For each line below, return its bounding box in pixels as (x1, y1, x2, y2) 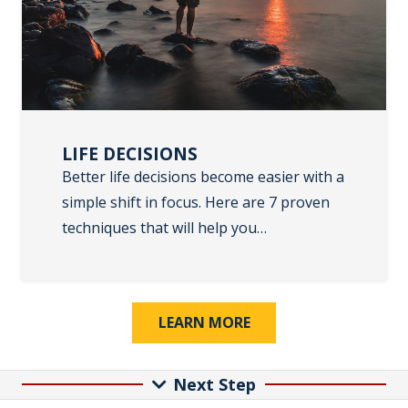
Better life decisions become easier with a (62, 167, 344, 188)
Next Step (173, 372, 257, 395)
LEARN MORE (158, 311, 250, 332)
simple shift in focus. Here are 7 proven (62, 192, 330, 213)
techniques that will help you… (62, 218, 267, 239)
